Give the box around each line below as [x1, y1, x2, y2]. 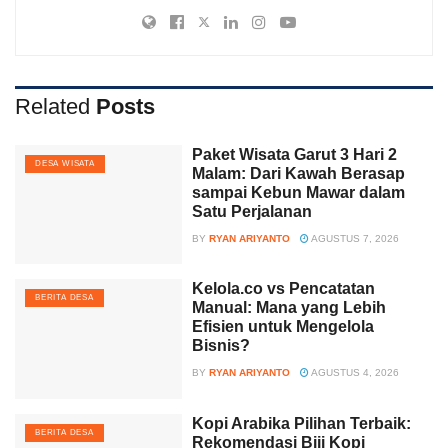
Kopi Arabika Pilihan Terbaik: [192, 414, 412, 432]
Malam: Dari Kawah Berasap [192, 164, 406, 182]
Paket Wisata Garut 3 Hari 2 [192, 145, 398, 163]
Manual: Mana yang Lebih [192, 299, 387, 317]
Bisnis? [192, 337, 251, 355]
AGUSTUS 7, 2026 [309, 232, 400, 244]
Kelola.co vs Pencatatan [192, 280, 376, 298]
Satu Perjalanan [192, 202, 313, 220]
